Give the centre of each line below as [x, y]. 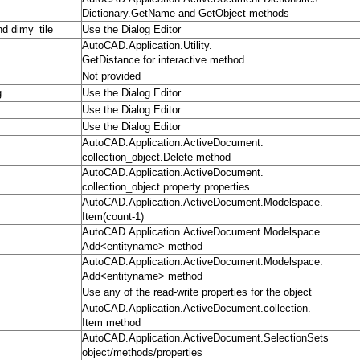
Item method [111, 323]
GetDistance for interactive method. [165, 60]
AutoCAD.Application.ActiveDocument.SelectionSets [205, 338]
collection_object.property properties [166, 187]
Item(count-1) [113, 217]
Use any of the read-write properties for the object [197, 292]
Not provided [111, 76]
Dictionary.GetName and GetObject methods [186, 14]
